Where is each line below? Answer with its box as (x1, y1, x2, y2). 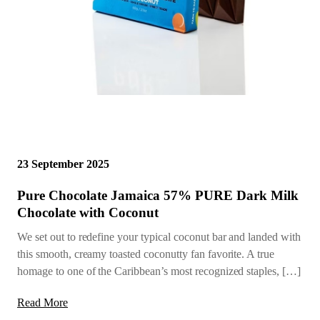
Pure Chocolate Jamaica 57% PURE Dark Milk (17, 188, 299, 204)
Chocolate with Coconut (17, 205, 159, 221)
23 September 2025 (17, 158, 109, 171)
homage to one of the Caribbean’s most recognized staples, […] (17, 265, 301, 278)
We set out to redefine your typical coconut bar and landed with (17, 231, 301, 244)
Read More (17, 296, 68, 309)
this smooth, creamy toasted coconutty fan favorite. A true (17, 248, 275, 261)
